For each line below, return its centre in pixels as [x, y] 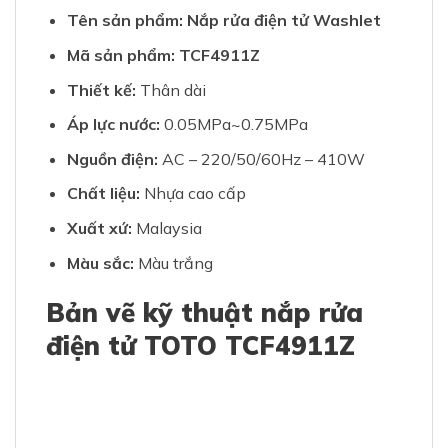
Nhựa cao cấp [192, 193]
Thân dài [170, 89]
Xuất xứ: [99, 228]
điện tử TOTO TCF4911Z [200, 346]
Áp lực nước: [113, 124]
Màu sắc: [100, 262]
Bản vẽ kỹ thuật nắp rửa [204, 313]
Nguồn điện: [112, 158]
